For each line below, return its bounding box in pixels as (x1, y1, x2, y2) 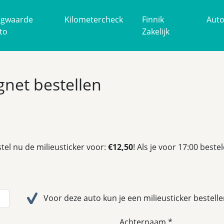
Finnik (142, 14, 164, 25)
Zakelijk (142, 26, 170, 37)
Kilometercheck (64, 14, 123, 25)
